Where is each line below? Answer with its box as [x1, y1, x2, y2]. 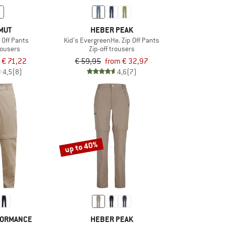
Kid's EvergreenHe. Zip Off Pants [64, 35, 160, 45]
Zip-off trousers [88, 44, 135, 53]
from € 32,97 [105, 56, 149, 66]
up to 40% [64, 139, 98, 155]
